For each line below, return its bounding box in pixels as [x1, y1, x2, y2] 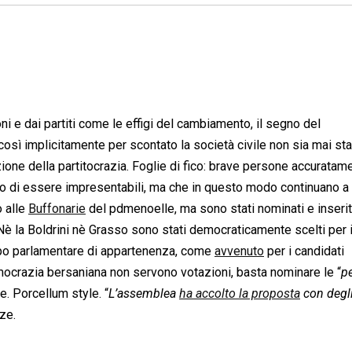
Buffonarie [28, 200, 86, 216]
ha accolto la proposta [179, 285, 300, 301]
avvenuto [214, 243, 264, 258]
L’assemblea [108, 285, 179, 301]
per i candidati [264, 243, 344, 258]
